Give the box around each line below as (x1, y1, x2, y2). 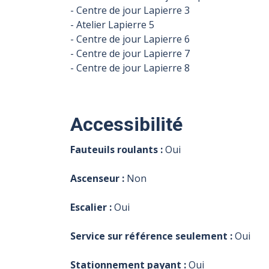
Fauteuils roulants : (70, 142, 163, 156)
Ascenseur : (70, 171, 124, 185)
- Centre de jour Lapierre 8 (70, 61, 190, 75)
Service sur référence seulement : (70, 229, 232, 243)
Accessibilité (70, 113, 183, 136)
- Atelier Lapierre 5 (70, 18, 154, 32)
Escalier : (70, 200, 112, 214)
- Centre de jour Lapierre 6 (70, 32, 190, 46)
